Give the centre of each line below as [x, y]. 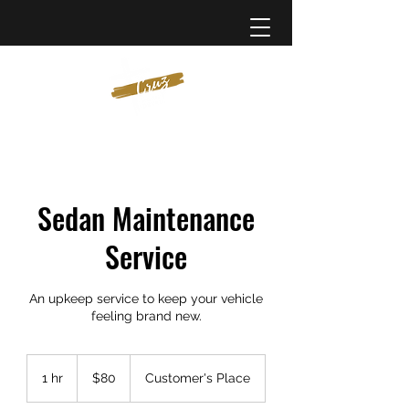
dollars [91, 380]
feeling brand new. [146, 316]
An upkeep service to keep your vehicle [146, 299]
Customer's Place [198, 378]
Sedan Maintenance [146, 218]
